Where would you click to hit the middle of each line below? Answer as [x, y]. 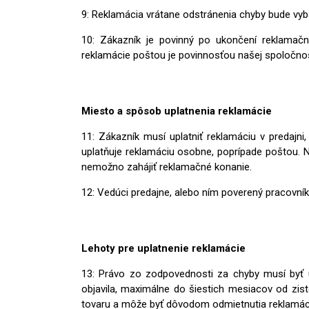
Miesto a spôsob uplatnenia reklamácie [177, 111]
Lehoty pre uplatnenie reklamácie [163, 248]
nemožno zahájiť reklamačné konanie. [167, 167]
